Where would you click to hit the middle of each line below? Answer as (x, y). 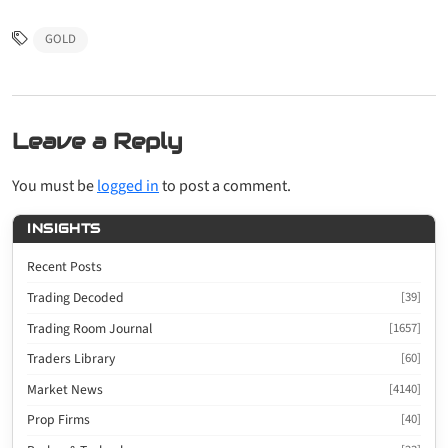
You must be (54, 186)
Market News (65, 389)
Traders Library (71, 359)
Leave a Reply (97, 141)
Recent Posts (65, 267)
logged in (128, 186)
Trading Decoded (76, 297)
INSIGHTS (64, 229)
